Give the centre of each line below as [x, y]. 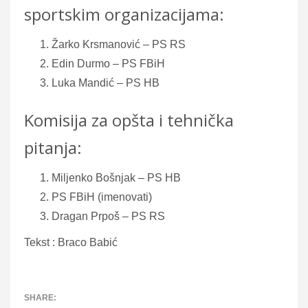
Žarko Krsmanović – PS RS [119, 44]
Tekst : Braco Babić [71, 242]
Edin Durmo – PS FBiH [108, 63]
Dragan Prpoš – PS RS [108, 216]
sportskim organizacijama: [124, 14]
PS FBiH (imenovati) [102, 197]
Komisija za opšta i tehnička [129, 120]
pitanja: [53, 147]
